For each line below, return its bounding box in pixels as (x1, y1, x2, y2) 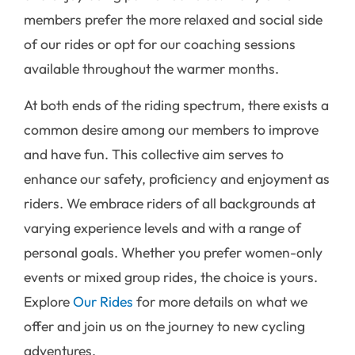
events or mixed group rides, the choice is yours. (24, 267, 318, 286)
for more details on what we (133, 292, 307, 311)
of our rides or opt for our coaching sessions (24, 35, 296, 54)
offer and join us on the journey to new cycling (24, 316, 305, 335)
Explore (24, 292, 73, 311)
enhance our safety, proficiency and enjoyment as (24, 169, 330, 188)
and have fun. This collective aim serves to (24, 144, 284, 163)
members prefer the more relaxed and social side (24, 10, 323, 29)
